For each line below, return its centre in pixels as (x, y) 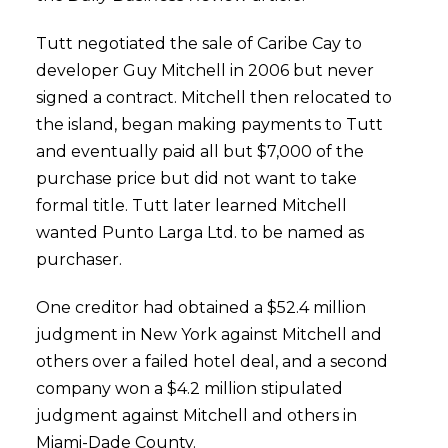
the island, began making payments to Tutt (209, 124)
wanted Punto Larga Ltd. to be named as (199, 232)
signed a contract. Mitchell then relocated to (213, 97)
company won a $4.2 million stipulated (189, 388)
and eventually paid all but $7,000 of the (199, 151)
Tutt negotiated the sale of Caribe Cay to (198, 43)
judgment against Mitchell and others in (196, 415)
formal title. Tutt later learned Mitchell (191, 205)
